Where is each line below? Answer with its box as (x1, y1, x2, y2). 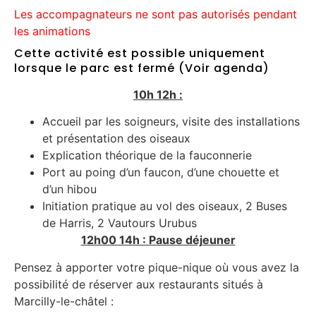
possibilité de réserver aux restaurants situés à (14, 276, 263, 291)
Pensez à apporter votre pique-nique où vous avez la (14, 260, 299, 274)
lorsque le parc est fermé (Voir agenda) (14, 59, 269, 76)
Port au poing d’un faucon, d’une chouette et (42, 165, 279, 180)
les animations (14, 23, 90, 38)
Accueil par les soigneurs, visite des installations (42, 114, 300, 129)
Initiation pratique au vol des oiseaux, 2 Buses (42, 199, 287, 214)
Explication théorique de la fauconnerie (42, 148, 252, 163)
